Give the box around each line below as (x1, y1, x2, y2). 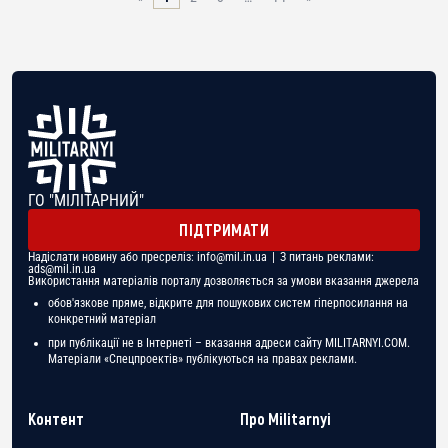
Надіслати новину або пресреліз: (28, 249, 197, 264)
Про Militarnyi (240, 408, 331, 428)
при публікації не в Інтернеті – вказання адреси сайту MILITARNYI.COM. (48, 335, 410, 350)
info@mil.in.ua (197, 249, 267, 264)
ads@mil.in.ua (28, 261, 96, 276)
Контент (28, 408, 84, 428)
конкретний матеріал (48, 311, 156, 326)
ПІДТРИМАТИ (179, 219, 269, 239)
